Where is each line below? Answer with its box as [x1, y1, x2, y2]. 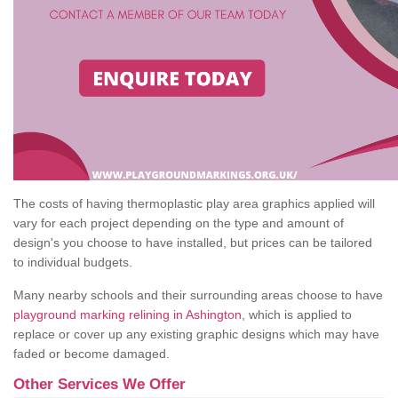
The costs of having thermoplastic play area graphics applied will [13, 196, 375, 211]
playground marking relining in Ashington [13, 307, 242, 322]
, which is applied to [242, 307, 352, 322]
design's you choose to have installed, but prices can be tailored [13, 235, 372, 251]
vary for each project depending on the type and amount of [13, 216, 344, 231]
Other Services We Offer [13, 376, 186, 394]
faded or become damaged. [13, 346, 170, 362]
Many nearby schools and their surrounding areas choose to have [13, 288, 383, 303]
